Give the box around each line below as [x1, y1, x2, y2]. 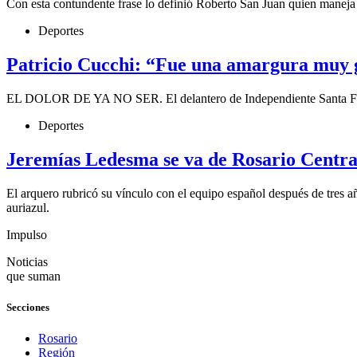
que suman [6, 269, 61, 283]
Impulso [6, 227, 47, 241]
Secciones [6, 300, 49, 313]
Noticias [6, 254, 48, 269]
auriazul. [6, 200, 49, 214]
